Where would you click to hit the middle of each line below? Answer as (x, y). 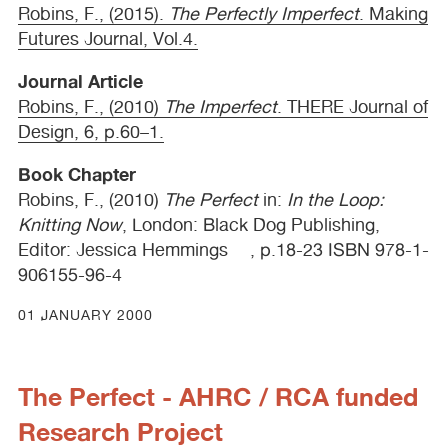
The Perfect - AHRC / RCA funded (218, 397)
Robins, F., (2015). (93, 14)
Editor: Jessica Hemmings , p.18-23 (173, 250)
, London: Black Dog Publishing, (251, 225)
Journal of (386, 107)
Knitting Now (70, 225)
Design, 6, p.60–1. (91, 132)
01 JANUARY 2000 (85, 315)
